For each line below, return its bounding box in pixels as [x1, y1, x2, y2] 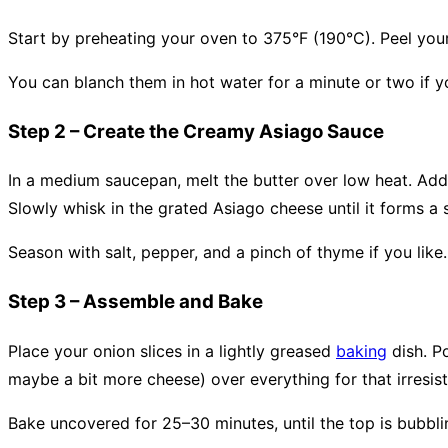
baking [336, 340, 387, 361]
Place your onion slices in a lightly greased [8, 340, 336, 361]
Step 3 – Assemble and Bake [8, 289, 263, 313]
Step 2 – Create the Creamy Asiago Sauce [8, 119, 384, 143]
